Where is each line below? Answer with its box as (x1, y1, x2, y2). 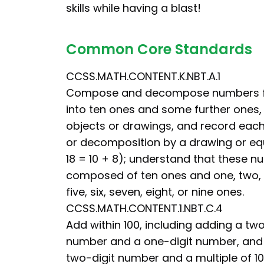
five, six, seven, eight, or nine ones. (66, 184, 244, 199)
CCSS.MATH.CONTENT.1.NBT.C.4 (66, 201, 223, 216)
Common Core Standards (66, 39, 252, 59)
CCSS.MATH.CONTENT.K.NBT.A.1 (66, 69, 220, 84)
